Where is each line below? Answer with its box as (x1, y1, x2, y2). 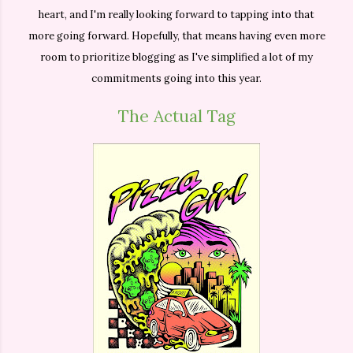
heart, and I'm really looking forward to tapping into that (39, 8, 314, 22)
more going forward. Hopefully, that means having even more (28, 29, 325, 43)
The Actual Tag (118, 105, 235, 127)
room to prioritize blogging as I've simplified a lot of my (40, 50, 313, 65)
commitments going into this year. (91, 72, 262, 86)
